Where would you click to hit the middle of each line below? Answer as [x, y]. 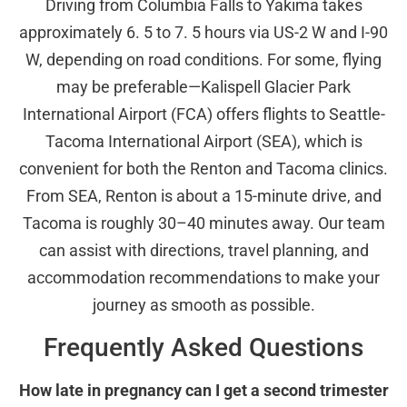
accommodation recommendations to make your [203, 278]
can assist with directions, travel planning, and [203, 251]
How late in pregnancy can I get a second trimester [203, 390]
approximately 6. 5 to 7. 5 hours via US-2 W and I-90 [203, 33]
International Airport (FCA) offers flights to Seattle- [203, 114]
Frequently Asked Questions [203, 347]
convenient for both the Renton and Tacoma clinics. [203, 169]
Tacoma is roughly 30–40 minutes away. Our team [203, 223]
